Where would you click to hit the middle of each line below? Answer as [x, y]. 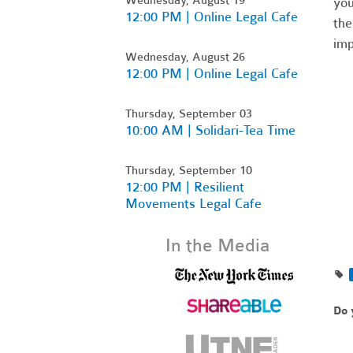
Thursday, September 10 [189, 170]
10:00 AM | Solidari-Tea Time [210, 130]
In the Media [218, 245]
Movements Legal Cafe [193, 203]
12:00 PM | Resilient [185, 187]
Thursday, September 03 [189, 113]
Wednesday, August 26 [185, 56]
